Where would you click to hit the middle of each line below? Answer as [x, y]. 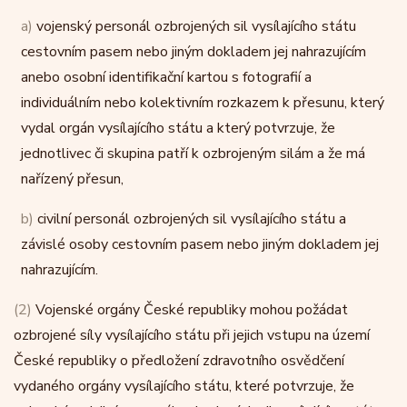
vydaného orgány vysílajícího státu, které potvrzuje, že [184, 386]
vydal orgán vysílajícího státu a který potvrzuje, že [178, 128]
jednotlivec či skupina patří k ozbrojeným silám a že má [193, 154]
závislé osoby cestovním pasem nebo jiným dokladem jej [200, 244]
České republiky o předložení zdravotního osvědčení [179, 361]
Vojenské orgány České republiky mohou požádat [190, 310]
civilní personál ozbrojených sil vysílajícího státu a [190, 219]
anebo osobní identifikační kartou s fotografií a [166, 77]
